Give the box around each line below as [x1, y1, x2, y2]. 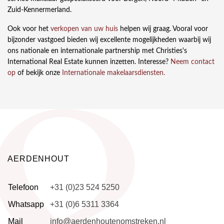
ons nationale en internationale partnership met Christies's [7, 47, 187, 55]
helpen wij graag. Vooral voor [118, 25, 208, 33]
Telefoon [8, 183, 38, 192]
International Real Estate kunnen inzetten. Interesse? [7, 58, 170, 66]
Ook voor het [7, 25, 50, 33]
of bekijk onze [15, 69, 62, 77]
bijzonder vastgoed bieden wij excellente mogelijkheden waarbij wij [7, 36, 211, 44]
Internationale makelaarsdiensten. [62, 69, 165, 77]
